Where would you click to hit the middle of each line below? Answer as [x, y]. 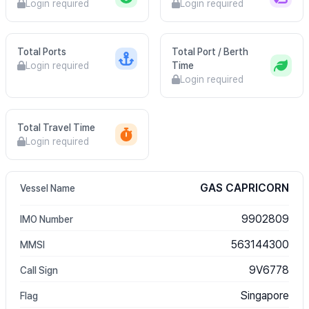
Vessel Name [48, 188]
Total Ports [42, 52]
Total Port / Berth [210, 52]
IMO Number [47, 219]
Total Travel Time [56, 128]
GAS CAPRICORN [245, 188]
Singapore [265, 296]
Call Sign [39, 270]
